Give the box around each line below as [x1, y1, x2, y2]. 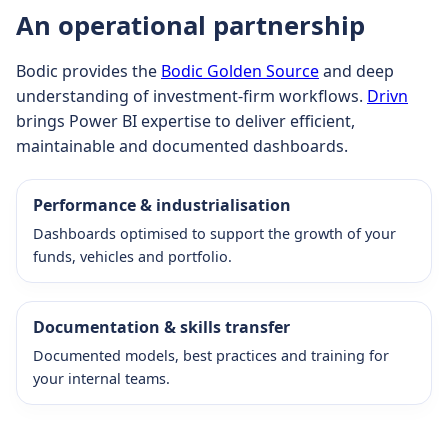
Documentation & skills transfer [33, 315, 290, 338]
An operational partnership [16, 7, 365, 43]
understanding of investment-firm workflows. [16, 84, 367, 107]
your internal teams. [33, 368, 170, 388]
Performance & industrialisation [33, 193, 291, 216]
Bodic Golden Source [161, 59, 319, 82]
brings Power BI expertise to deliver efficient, [16, 109, 355, 132]
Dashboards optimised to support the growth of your [33, 223, 396, 243]
